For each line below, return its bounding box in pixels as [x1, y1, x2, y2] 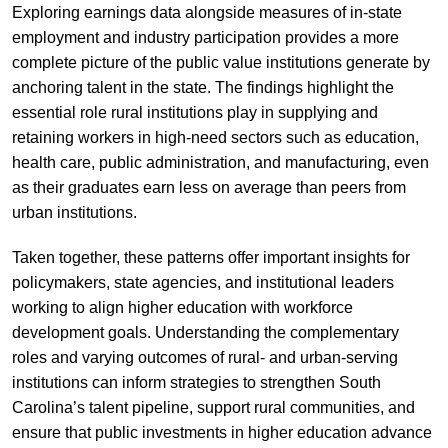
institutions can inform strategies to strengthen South [11, 373, 381, 391]
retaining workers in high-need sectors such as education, [11, 128, 419, 146]
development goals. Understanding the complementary [11, 323, 399, 341]
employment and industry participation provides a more [11, 28, 399, 46]
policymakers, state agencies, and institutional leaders [11, 273, 394, 291]
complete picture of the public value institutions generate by [11, 53, 430, 71]
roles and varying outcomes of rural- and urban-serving [11, 348, 398, 366]
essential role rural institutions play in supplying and [11, 103, 378, 121]
